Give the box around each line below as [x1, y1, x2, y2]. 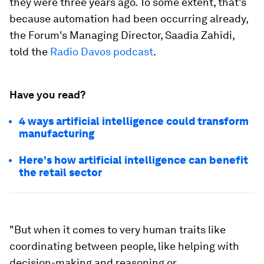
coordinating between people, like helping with [9, 239, 239, 252]
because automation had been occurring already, [9, 12, 248, 25]
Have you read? [9, 88, 85, 101]
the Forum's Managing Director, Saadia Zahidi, [9, 28, 235, 41]
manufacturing [19, 127, 94, 140]
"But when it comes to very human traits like [9, 223, 226, 236]
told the [9, 45, 50, 58]
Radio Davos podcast [50, 45, 153, 58]
